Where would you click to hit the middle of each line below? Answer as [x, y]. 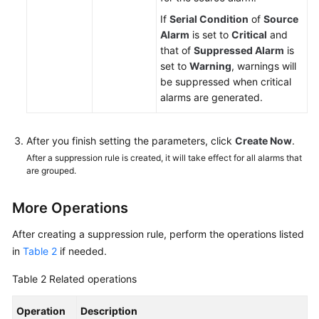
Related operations [93, 279]
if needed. [82, 251]
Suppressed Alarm [239, 50]
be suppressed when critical [226, 82]
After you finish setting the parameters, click [131, 141]
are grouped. [51, 171]
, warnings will [264, 66]
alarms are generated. [211, 97]
